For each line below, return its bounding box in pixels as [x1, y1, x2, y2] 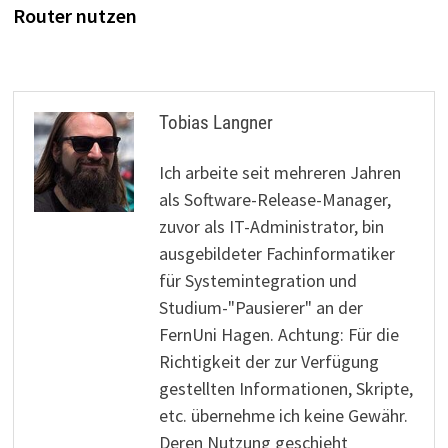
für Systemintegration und [158, 268, 357, 292]
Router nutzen [12, 2, 137, 28]
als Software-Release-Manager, [158, 187, 391, 211]
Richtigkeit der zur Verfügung [158, 349, 379, 373]
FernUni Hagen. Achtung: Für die [158, 322, 399, 346]
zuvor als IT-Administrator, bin [158, 214, 384, 238]
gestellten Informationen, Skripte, [158, 376, 413, 400]
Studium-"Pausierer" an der [158, 295, 363, 319]
